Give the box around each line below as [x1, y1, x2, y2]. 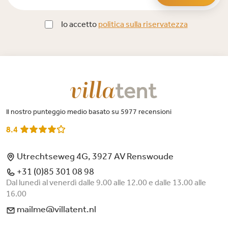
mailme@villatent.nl [15, 204, 96, 215]
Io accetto [61, 19, 98, 29]
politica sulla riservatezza [98, 19, 188, 29]
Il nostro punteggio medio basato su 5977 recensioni [6, 107, 172, 116]
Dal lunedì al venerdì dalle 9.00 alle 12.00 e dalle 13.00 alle [6, 178, 206, 188]
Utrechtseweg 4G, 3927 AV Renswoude [15, 150, 174, 162]
